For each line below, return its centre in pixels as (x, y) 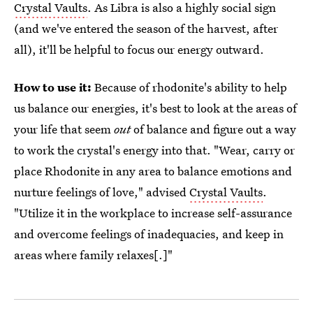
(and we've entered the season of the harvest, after (146, 28)
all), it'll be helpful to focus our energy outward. (139, 49)
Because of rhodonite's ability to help (191, 87)
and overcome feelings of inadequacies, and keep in (149, 234)
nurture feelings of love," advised (102, 192)
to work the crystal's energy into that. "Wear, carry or (154, 150)
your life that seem (64, 129)
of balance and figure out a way (213, 129)
